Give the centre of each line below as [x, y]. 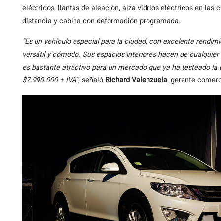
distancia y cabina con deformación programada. [101, 21]
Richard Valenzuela [136, 80]
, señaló [92, 80]
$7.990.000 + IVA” [50, 80]
